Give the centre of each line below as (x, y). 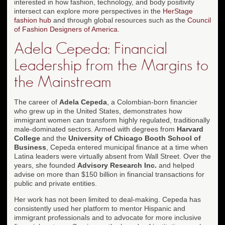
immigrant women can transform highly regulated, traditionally (112, 120)
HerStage (178, 11)
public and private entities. (55, 183)
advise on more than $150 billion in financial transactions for (109, 174)
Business (30, 147)
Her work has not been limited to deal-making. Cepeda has (107, 199)
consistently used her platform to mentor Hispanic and (100, 208)
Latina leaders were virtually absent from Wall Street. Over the (113, 156)
